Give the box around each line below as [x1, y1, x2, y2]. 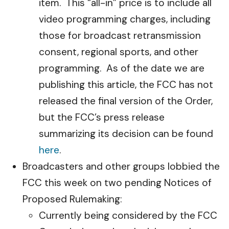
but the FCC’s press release [39, 111, 165, 124]
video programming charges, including [39, 13, 211, 26]
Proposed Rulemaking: [22, 193, 122, 205]
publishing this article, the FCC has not [39, 78, 213, 91]
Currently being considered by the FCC [39, 209, 217, 222]
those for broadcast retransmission [39, 29, 201, 42]
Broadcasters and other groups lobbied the [22, 160, 220, 173]
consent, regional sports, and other [39, 45, 198, 58]
